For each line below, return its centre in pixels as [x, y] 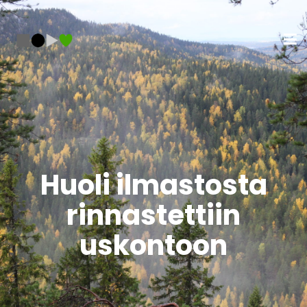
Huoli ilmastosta [153, 185]
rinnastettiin [153, 215]
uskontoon [153, 245]
